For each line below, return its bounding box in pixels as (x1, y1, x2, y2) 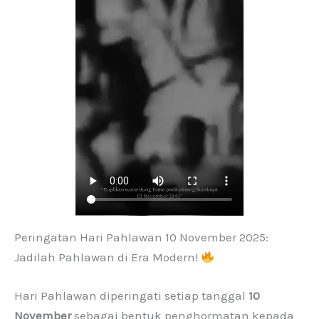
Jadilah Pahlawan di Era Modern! (14, 250, 201, 264)
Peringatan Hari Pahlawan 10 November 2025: (14, 230, 268, 244)
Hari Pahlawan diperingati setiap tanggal (14, 288, 249, 303)
